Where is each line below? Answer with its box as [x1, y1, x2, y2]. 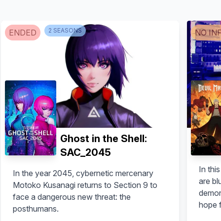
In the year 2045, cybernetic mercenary [12, 168, 153, 178]
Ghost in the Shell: [60, 132, 147, 145]
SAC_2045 [60, 146, 111, 158]
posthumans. [12, 203, 59, 214]
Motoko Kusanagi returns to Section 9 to [12, 180, 157, 190]
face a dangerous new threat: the [12, 191, 131, 202]
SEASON [51, 27, 78, 34]
